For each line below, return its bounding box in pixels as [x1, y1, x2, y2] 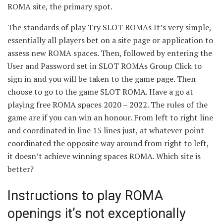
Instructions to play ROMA [7, 187, 163, 204]
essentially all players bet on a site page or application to [7, 34, 213, 46]
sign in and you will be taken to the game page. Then [7, 73, 196, 84]
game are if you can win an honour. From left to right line [7, 111, 213, 123]
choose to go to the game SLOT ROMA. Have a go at [7, 86, 193, 97]
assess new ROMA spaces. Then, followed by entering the [7, 47, 212, 58]
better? [7, 163, 34, 174]
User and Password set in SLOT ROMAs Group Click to [7, 60, 202, 71]
